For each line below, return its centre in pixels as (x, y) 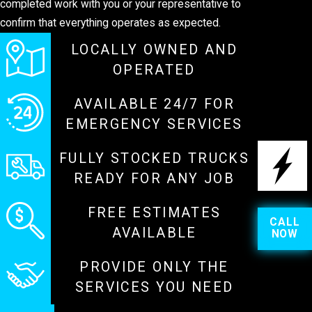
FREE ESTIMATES (154, 212)
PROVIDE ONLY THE (154, 267)
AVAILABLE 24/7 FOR (154, 104)
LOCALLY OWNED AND (154, 49)
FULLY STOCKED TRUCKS (154, 158)
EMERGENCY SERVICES (154, 124)
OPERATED (154, 70)
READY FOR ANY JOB (154, 178)
